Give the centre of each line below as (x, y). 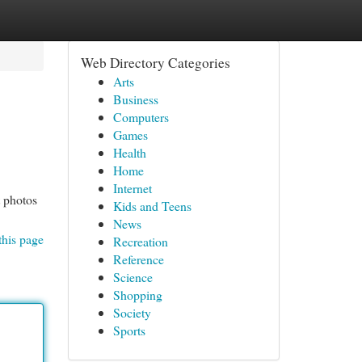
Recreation (140, 241)
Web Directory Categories (155, 63)
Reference (138, 259)
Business (135, 99)
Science (133, 277)
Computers (141, 117)
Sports (129, 330)
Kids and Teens (152, 206)
